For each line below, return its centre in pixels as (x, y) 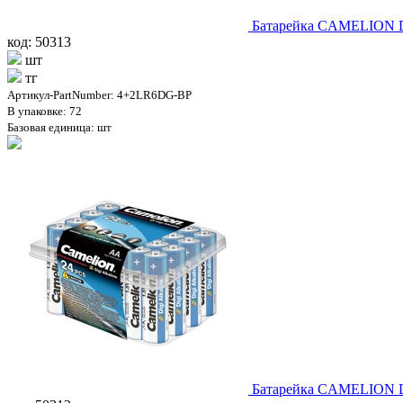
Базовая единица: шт (59, 127)
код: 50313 (39, 41)
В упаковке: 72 (45, 111)
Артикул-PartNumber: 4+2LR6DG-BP (99, 94)
